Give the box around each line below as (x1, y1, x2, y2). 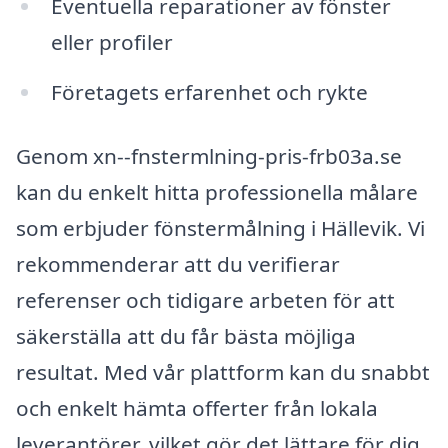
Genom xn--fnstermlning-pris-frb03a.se (16, 141, 402, 170)
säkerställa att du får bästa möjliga (16, 321, 356, 350)
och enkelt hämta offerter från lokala (16, 393, 378, 422)
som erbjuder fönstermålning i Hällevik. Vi (16, 213, 425, 242)
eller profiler (50, 28, 173, 57)
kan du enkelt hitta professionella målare (16, 177, 418, 206)
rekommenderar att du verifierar (16, 249, 340, 278)
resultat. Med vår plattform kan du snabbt (16, 357, 430, 386)
